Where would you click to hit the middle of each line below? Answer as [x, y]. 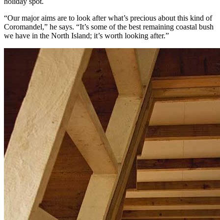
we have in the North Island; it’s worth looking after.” [86, 35]
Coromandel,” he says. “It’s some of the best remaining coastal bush [109, 27]
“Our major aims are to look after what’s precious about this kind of [108, 18]
